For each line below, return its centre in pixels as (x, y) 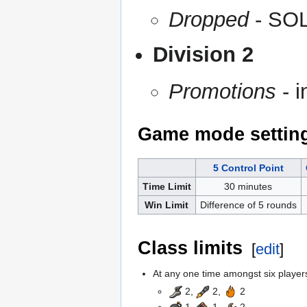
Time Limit (167, 186)
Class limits (190, 248)
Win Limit (167, 205)
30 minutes (248, 186)
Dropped (208, 19)
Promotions (222, 92)
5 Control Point (248, 168)
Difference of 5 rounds (248, 205)
